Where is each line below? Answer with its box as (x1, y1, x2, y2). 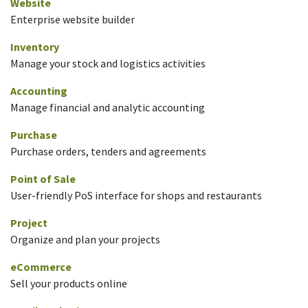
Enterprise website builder (10, 12, 135, 26)
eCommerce (10, 260, 71, 274)
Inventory (10, 40, 59, 54)
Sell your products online (10, 276, 127, 290)
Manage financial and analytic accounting (10, 100, 205, 114)
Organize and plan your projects (10, 232, 160, 246)
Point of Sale (10, 172, 76, 186)
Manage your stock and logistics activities (10, 56, 206, 70)
